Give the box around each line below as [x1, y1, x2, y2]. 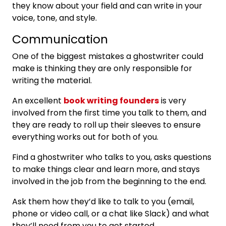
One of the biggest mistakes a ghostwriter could [12, 50, 203, 62]
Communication [12, 31, 108, 47]
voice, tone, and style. [12, 12, 99, 24]
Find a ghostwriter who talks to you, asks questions [12, 151, 211, 163]
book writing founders [64, 95, 159, 106]
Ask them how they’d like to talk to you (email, [12, 196, 194, 207]
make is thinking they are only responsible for [12, 63, 192, 74]
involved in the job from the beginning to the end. [12, 176, 208, 187]
